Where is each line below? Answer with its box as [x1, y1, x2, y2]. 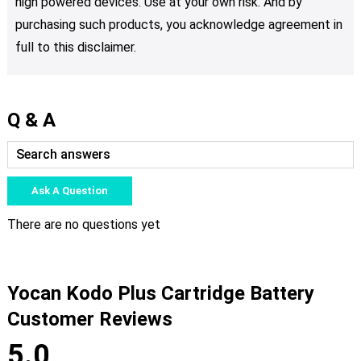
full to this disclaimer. [15, 39, 136, 56]
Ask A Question [31, 185, 108, 197]
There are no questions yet [6, 217, 160, 233]
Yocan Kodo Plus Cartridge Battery [6, 282, 314, 305]
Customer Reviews [6, 308, 172, 331]
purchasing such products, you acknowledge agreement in [15, 17, 342, 33]
